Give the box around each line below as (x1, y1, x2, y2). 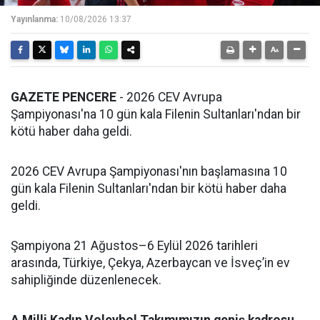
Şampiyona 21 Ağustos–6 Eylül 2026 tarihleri (11, 239, 258, 254)
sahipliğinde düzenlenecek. (11, 273, 161, 288)
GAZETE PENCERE (11, 90, 116, 105)
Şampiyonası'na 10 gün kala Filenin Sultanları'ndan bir (11, 107, 301, 122)
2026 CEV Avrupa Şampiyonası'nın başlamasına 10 (11, 164, 287, 179)
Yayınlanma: (11, 14, 58, 25)
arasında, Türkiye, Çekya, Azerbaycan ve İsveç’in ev (11, 256, 290, 271)
